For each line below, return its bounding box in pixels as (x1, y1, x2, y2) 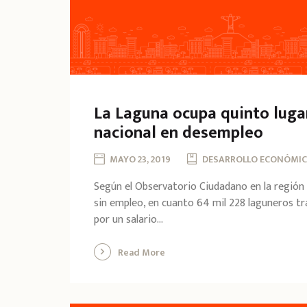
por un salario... (94, 210, 163, 229)
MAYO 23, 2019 (110, 151, 171, 167)
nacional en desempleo (94, 119, 263, 147)
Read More (118, 244, 165, 260)
